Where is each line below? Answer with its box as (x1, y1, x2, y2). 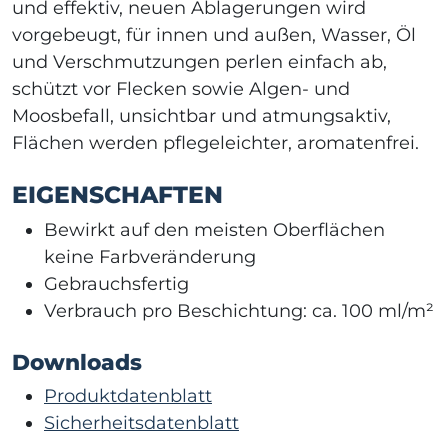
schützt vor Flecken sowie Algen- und (12, 77, 350, 100)
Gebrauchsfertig (44, 272, 189, 295)
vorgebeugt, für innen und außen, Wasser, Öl (12, 23, 416, 46)
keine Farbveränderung (44, 245, 256, 268)
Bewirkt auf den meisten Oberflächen (44, 218, 385, 241)
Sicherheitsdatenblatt (44, 411, 239, 434)
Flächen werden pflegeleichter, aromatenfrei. (12, 131, 419, 154)
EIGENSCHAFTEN (12, 179, 223, 209)
